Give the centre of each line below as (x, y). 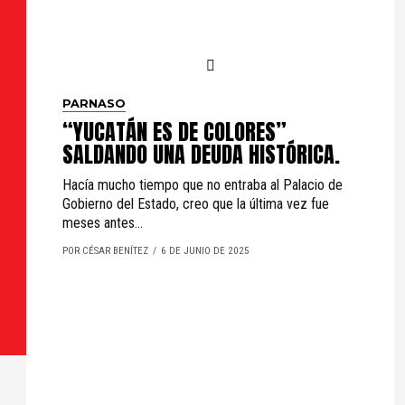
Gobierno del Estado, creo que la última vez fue (196, 204)
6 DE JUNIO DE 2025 (205, 251)
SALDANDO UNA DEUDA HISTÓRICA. (201, 155)
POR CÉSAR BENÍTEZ (105, 251)
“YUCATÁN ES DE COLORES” (174, 132)
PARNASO (94, 104)
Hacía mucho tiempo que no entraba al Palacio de (202, 185)
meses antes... (103, 223)
